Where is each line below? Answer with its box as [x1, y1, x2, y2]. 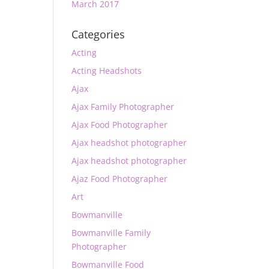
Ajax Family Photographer [71, 101, 175, 112]
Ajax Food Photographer [71, 119, 168, 130]
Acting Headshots [71, 65, 142, 76]
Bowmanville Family [71, 227, 151, 238]
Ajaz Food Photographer [71, 173, 168, 184]
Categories [71, 27, 125, 41]
